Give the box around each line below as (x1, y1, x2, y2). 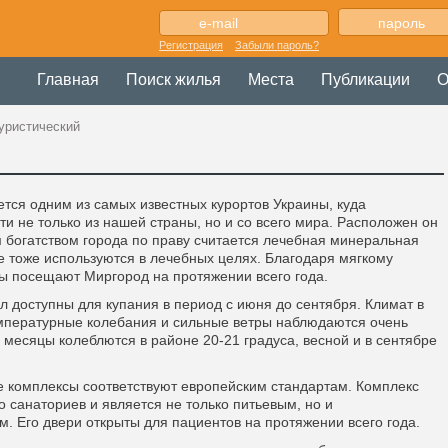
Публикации (321, 71, 410, 88)
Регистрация (159, 39, 223, 51)
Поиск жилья (126, 71, 221, 88)
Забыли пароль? (235, 39, 319, 51)
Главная (37, 71, 99, 88)
